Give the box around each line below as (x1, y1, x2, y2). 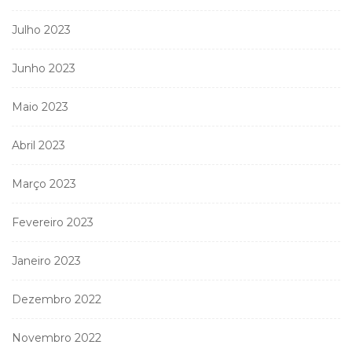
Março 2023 (12, 176, 76, 191)
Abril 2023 (12, 137, 65, 152)
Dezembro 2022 (12, 291, 101, 306)
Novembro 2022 (12, 330, 101, 345)
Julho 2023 (12, 22, 71, 37)
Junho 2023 (12, 60, 75, 75)
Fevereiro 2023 (12, 214, 93, 229)
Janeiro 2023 (12, 253, 81, 268)
